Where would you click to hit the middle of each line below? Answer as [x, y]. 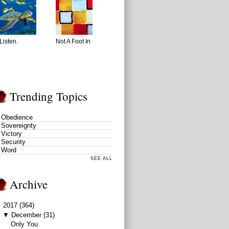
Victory [12, 134]
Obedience [17, 118]
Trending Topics [49, 96]
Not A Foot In [73, 42]
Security [13, 142]
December [26, 215]
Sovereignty [19, 126]
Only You [25, 224]
